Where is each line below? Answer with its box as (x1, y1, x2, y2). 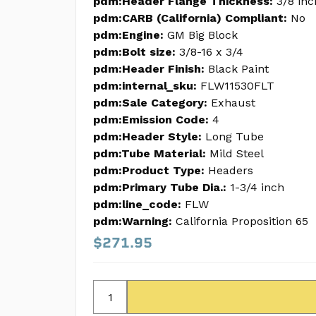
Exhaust (211, 96, 255, 109)
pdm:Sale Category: (93, 96, 207, 109)
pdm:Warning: (93, 214, 172, 228)
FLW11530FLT (200, 79, 274, 92)
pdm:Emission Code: (93, 113, 209, 126)
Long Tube (205, 130, 264, 143)
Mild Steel (209, 147, 264, 160)
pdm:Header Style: (93, 130, 202, 143)
